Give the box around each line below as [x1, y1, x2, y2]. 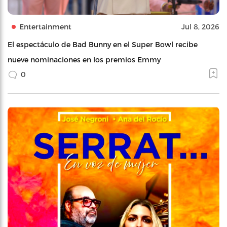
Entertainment [19, 22, 71, 31]
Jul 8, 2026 [181, 22, 219, 31]
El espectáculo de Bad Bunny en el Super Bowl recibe [8, 40, 198, 49]
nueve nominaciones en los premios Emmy [8, 55, 161, 64]
